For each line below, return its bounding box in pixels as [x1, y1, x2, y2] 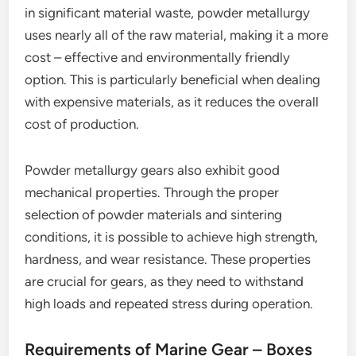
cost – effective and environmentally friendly [25, 49, 291, 65]
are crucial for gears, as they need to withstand [25, 273, 304, 289]
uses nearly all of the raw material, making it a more [25, 27, 329, 43]
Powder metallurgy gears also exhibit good [25, 162, 281, 178]
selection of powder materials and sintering [25, 207, 283, 222]
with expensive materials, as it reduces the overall [25, 94, 319, 110]
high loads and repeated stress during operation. [25, 296, 314, 311]
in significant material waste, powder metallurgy [25, 5, 311, 21]
